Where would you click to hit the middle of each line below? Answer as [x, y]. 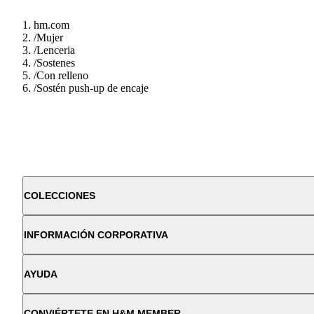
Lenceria [56, 50]
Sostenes [56, 62]
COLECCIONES [60, 195]
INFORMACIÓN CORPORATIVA [96, 234]
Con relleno [62, 75]
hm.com [52, 25]
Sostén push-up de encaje [93, 88]
